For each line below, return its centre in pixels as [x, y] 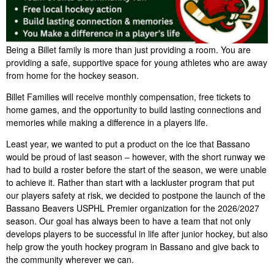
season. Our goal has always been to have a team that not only [128, 220]
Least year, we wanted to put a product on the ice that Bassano [128, 143]
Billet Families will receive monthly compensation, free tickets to [128, 96]
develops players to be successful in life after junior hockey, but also [137, 233]
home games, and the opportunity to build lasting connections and [134, 109]
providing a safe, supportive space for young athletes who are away [137, 62]
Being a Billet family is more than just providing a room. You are [128, 49]
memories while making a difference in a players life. [107, 122]
